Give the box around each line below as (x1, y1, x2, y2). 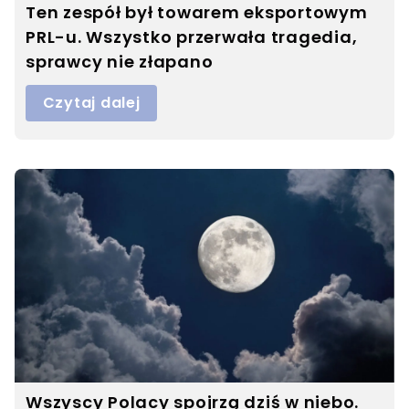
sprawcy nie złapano (26, 50, 214, 74)
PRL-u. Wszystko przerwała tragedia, (26, 26, 358, 49)
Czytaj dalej (42, 92, 141, 114)
